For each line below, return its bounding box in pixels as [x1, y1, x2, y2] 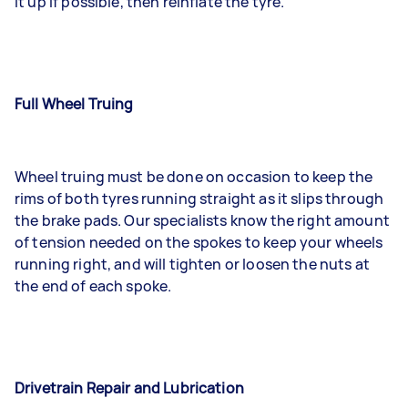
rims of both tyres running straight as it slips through [15, 188, 384, 209]
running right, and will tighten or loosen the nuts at [15, 253, 370, 274]
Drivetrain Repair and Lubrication [15, 377, 244, 398]
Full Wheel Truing [15, 93, 134, 114]
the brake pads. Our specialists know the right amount [15, 209, 390, 230]
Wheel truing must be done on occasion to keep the [15, 166, 373, 187]
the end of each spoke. [15, 275, 172, 296]
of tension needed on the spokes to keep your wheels [15, 231, 383, 252]
